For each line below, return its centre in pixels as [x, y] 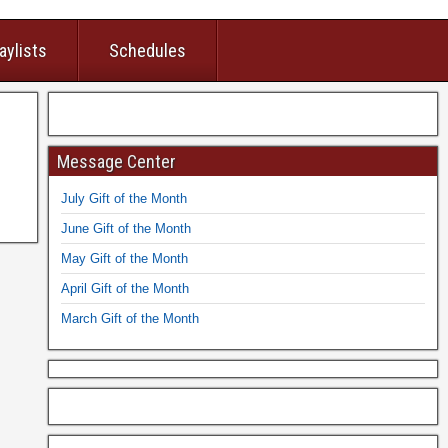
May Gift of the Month [124, 258]
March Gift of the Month [129, 318]
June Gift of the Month [125, 228]
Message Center [116, 161]
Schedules [147, 50]
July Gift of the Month [123, 198]
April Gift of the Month [124, 288]
